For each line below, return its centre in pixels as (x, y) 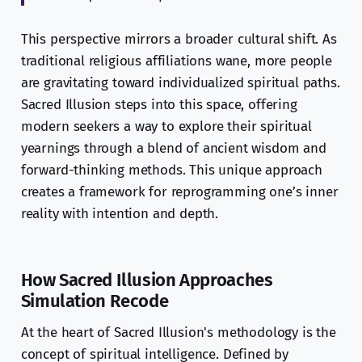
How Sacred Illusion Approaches (147, 280)
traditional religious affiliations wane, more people (176, 61)
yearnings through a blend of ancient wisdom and (173, 149)
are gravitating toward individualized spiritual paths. (180, 83)
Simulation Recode (95, 301)
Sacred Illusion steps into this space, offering (159, 105)
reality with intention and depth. (120, 214)
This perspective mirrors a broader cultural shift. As (179, 40)
